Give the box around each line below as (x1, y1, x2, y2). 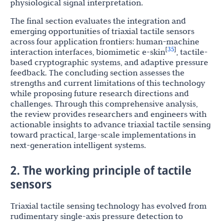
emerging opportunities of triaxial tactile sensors (10, 26, 194, 37)
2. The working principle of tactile (10, 162, 191, 179)
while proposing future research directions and (10, 88, 189, 99)
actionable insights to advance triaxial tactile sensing (10, 119, 211, 130)
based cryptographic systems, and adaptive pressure (10, 57, 208, 68)
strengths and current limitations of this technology (10, 78, 205, 88)
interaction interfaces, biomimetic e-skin (10, 47, 165, 57)
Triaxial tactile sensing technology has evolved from (10, 201, 207, 211)
